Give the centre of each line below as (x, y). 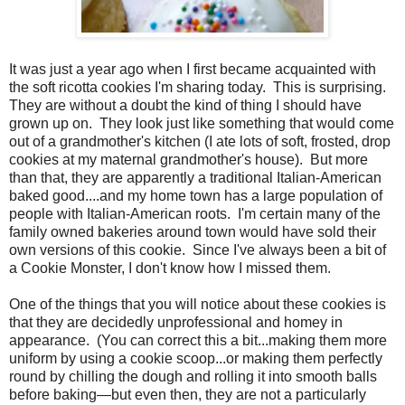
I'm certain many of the (309, 214)
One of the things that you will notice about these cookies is (198, 305)
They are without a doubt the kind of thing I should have (185, 106)
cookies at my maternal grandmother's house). (156, 160)
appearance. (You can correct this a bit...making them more (198, 341)
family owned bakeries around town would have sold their (193, 232)
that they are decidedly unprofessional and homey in (176, 323)
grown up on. (51, 124)
